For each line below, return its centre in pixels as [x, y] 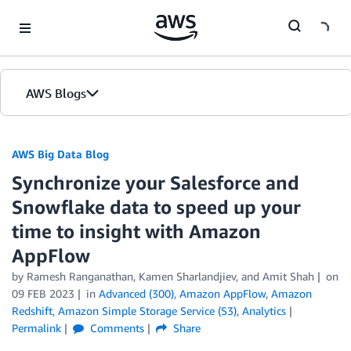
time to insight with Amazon [136, 231]
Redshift [32, 311]
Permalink [36, 328]
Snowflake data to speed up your [156, 207]
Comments [115, 328]
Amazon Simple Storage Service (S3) [147, 311]
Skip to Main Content [59, 15]
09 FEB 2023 [43, 293]
